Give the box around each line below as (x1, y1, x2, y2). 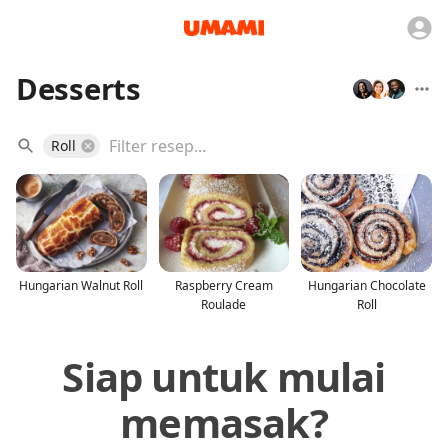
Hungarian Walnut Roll (19, 276, 144, 294)
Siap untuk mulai (62, 348, 386, 404)
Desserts (16, 69, 141, 109)
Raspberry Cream (174, 276, 273, 294)
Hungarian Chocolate (307, 276, 426, 294)
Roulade (201, 295, 247, 313)
